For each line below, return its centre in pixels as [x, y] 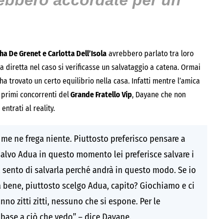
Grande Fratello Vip [100, 95]
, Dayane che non [159, 95]
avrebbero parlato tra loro [150, 54]
